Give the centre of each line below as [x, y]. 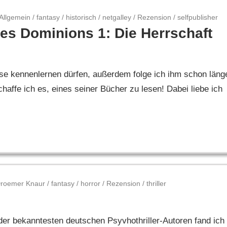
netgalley [117, 17]
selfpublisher [198, 17]
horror [91, 183]
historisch [81, 17]
